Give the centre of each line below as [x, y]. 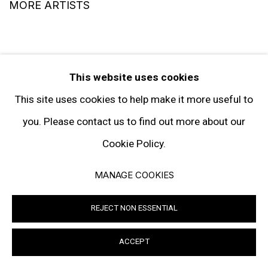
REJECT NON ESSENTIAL [134, 208]
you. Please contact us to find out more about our [134, 121]
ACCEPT [134, 241]
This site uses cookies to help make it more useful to [134, 99]
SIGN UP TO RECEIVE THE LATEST [134, 129]
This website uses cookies [134, 77]
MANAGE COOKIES [134, 175]
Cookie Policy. [134, 144]
